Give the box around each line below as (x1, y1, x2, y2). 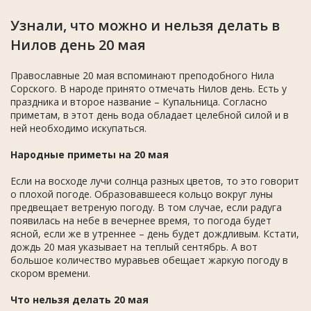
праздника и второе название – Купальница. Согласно (10, 94, 267, 108)
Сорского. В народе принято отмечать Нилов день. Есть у (10, 81, 287, 95)
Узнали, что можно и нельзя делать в (10, 15, 280, 35)
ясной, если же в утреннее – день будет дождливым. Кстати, (10, 226, 299, 240)
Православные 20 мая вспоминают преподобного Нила (10, 68, 274, 82)
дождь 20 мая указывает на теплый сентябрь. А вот (10, 239, 258, 253)
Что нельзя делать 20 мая (10, 292, 149, 306)
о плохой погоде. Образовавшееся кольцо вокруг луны (10, 187, 273, 201)
